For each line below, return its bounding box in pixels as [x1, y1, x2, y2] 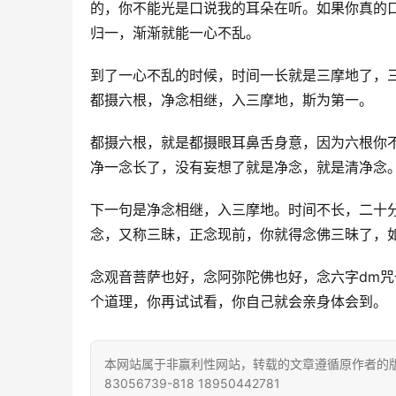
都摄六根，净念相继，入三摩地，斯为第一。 [90, 91, 373, 109]
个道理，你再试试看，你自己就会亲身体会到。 [90, 293, 387, 310]
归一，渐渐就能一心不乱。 [90, 24, 260, 42]
